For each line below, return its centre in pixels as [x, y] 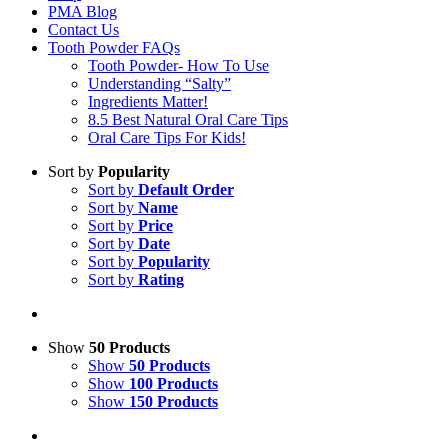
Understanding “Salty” [159, 83]
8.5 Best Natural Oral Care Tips [188, 119]
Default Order [186, 189]
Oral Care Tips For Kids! [167, 137]
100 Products [173, 383]
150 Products [173, 401]
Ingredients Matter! [148, 101]
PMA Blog [82, 11]
